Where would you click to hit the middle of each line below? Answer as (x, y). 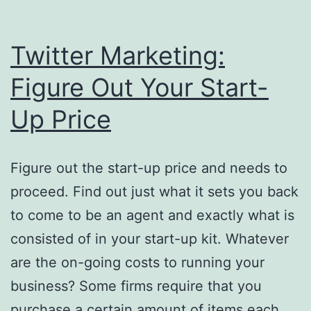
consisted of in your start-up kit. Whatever (150, 238)
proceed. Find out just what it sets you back (154, 191)
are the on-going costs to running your (137, 262)
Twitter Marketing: (118, 55)
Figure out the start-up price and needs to (149, 168)
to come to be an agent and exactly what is (152, 215)
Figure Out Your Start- (140, 87)
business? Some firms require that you (136, 286)
